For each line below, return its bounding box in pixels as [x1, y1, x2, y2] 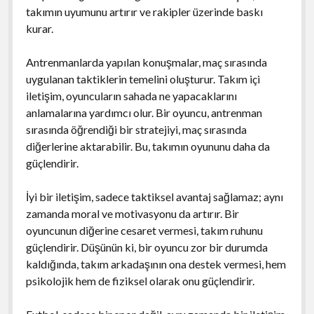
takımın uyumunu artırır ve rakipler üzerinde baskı [25, 4, 263, 18]
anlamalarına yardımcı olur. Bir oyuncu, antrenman [25, 105, 262, 119]
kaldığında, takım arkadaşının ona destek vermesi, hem [25, 257, 286, 271]
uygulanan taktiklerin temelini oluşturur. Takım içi [25, 71, 260, 86]
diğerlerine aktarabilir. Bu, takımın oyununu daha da [25, 139, 270, 153]
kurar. [25, 21, 53, 35]
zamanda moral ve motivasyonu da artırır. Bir [25, 206, 239, 220]
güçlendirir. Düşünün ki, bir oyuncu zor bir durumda [25, 240, 268, 254]
